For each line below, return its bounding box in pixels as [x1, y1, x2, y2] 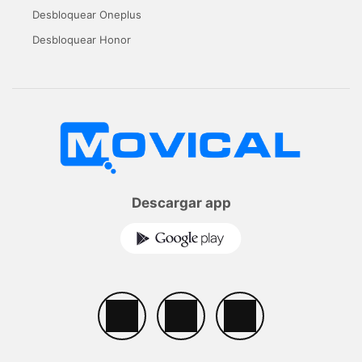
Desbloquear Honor [32, 32, 131, 46]
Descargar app [131, 195, 231, 212]
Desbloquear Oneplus [32, 7, 141, 21]
